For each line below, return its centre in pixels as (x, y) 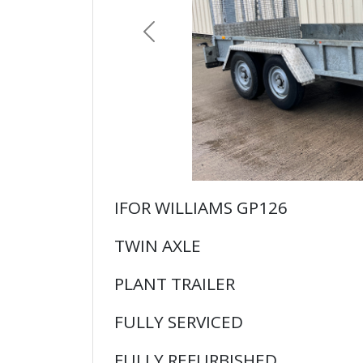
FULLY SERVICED (179, 322)
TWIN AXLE (160, 246)
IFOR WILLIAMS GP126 (201, 208)
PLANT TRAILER (175, 284)
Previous (175, 40)
